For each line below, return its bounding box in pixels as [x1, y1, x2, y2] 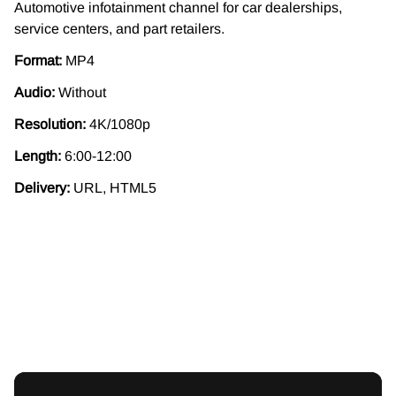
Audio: [14, 84, 55, 100]
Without [55, 84, 106, 100]
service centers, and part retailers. [14, 20, 225, 36]
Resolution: [14, 116, 86, 132]
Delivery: [14, 179, 70, 195]
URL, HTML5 [70, 179, 156, 195]
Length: [14, 148, 61, 164]
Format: [14, 52, 62, 68]
